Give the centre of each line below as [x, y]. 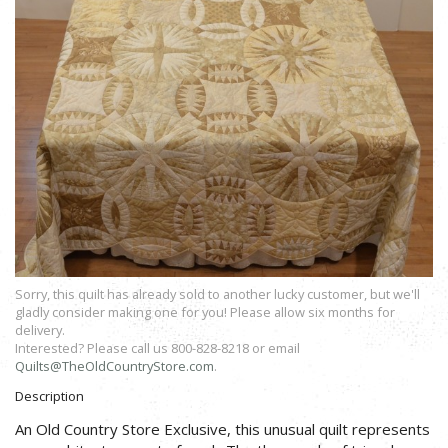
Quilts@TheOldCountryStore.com [114, 365]
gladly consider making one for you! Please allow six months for [205, 311]
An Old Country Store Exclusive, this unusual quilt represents [222, 429]
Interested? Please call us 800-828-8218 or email [157, 347]
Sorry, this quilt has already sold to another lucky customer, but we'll [217, 293]
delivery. [40, 329]
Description [49, 396]
